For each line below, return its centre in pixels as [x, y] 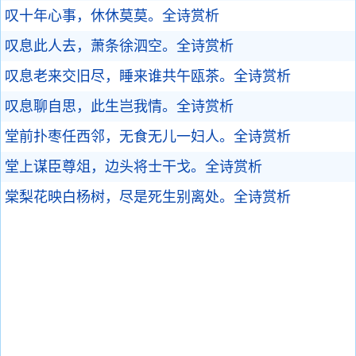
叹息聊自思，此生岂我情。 [91, 106]
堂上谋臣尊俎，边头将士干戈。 [105, 167]
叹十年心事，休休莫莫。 [83, 16]
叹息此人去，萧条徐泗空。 [91, 46]
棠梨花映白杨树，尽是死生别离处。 [119, 197]
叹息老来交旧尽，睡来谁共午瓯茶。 [119, 76]
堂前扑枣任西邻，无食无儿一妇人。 [119, 137]
